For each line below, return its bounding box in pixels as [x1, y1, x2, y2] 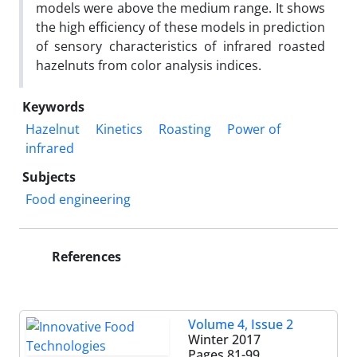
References [49, 247, 121, 265]
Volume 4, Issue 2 [188, 315, 293, 333]
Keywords [22, 97, 84, 116]
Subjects [22, 167, 76, 186]
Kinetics [96, 120, 143, 138]
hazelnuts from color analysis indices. [36, 56, 261, 74]
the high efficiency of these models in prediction [36, 18, 325, 36]
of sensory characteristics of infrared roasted [36, 37, 325, 55]
